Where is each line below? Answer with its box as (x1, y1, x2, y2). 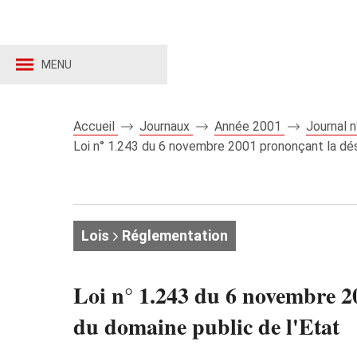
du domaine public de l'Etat (73, 310, 339, 343)
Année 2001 (214, 119, 284, 134)
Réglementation (119, 227, 228, 244)
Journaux (139, 119, 193, 134)
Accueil (73, 119, 118, 134)
